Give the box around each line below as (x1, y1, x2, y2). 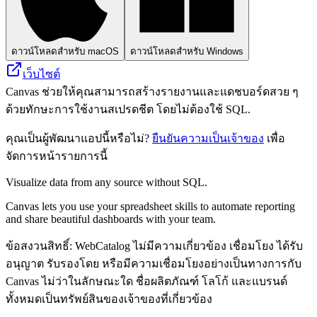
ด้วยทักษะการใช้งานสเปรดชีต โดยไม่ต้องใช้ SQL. (6, 103, 250, 115)
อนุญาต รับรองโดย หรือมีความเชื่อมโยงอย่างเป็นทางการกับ (6, 257, 301, 270)
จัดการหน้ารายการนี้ (6, 149, 108, 162)
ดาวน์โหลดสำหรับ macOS (11, 45, 119, 57)
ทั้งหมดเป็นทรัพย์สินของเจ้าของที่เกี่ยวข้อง (6, 292, 212, 305)
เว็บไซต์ (23, 67, 60, 80)
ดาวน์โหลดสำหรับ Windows (130, 45, 243, 57)
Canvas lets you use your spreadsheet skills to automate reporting (6, 200, 295, 212)
